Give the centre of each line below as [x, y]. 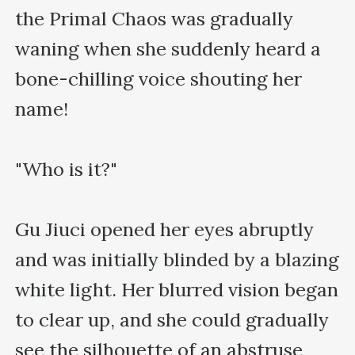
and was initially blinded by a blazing [177, 259]
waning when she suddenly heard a [168, 48]
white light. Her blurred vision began [177, 289]
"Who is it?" [67, 169]
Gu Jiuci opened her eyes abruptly [165, 229]
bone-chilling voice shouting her [159, 78]
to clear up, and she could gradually [172, 319]
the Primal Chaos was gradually [155, 18]
